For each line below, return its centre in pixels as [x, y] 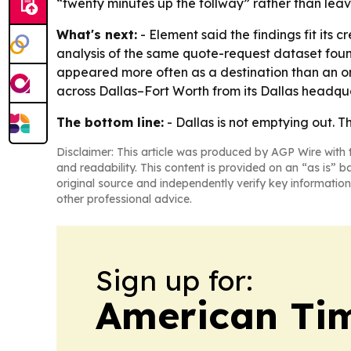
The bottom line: [110, 123]
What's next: [97, 35]
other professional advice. [124, 199]
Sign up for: [174, 280]
